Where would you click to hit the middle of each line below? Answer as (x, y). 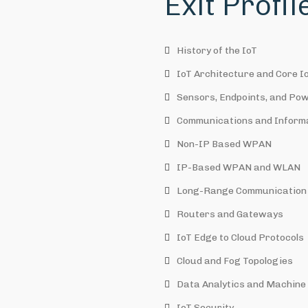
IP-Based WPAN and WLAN (239, 167)
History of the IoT (217, 51)
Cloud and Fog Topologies (235, 261)
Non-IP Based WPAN (224, 144)
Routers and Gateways (230, 214)
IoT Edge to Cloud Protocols (240, 238)
